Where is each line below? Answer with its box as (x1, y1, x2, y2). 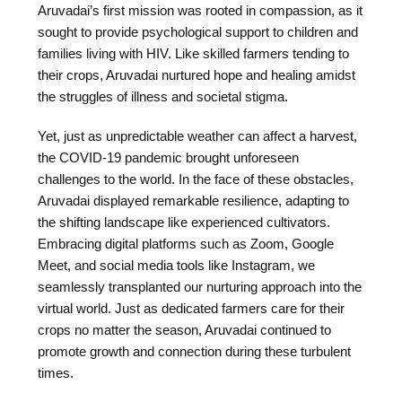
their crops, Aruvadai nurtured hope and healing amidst (38, 67, 356, 83)
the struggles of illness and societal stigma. (38, 89, 289, 104)
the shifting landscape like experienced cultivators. (38, 214, 331, 230)
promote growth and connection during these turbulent (38, 344, 352, 359)
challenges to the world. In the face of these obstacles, (38, 171, 354, 187)
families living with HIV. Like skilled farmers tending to (38, 46, 350, 61)
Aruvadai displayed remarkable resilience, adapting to (38, 193, 350, 208)
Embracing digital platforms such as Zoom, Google (38, 236, 335, 251)
